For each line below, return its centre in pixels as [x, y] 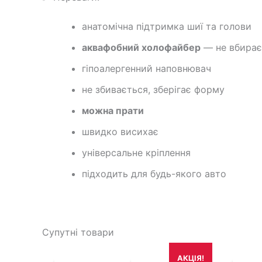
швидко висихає [120, 132]
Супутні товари [78, 232]
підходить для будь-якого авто [154, 174]
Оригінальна [98, 251]
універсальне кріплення [136, 153]
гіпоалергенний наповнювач [146, 69]
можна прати [113, 111]
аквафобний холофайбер [141, 48]
